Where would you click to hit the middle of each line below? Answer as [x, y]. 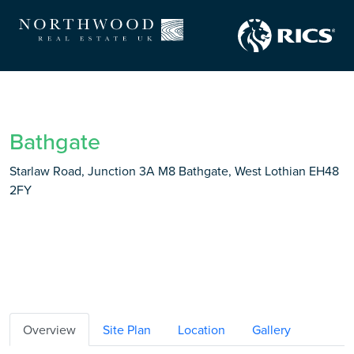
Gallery [271, 330]
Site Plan [127, 330]
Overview [49, 330]
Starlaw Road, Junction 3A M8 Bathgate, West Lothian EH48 [174, 171]
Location [201, 330]
